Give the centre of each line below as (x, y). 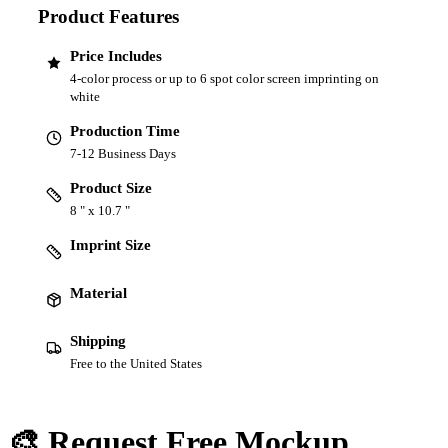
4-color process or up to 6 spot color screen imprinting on (224, 78)
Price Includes (116, 55)
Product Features (108, 16)
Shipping (98, 340)
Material (98, 292)
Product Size (111, 187)
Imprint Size (110, 244)
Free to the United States (136, 363)
